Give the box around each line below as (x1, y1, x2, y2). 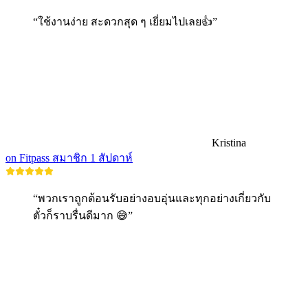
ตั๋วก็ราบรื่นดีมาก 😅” (33, 210, 133, 222)
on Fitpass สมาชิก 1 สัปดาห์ (5, 152, 133, 164)
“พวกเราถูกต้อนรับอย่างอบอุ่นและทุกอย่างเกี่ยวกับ (33, 192, 271, 205)
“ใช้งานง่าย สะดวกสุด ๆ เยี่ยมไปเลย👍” (33, 16, 217, 28)
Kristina (212, 137, 246, 149)
